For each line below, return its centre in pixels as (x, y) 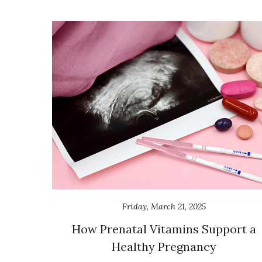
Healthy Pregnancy (164, 246)
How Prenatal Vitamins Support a (164, 229)
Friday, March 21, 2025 (164, 206)
